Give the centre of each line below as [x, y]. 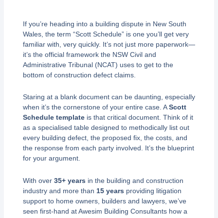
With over [38, 180]
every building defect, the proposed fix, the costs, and [105, 138]
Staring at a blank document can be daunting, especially [109, 97]
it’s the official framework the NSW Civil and [89, 54]
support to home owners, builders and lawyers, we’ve [104, 201]
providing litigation [153, 191]
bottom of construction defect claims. [79, 75]
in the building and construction [134, 180]
